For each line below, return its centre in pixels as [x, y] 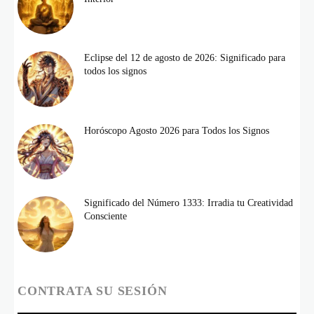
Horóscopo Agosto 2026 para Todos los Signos [176, 130]
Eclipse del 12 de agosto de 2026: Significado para [184, 58]
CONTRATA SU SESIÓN [93, 291]
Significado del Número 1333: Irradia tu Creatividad [188, 203]
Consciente [105, 217]
